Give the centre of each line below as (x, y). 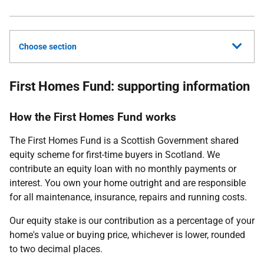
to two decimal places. (56, 249)
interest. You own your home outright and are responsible (128, 183)
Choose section (48, 47)
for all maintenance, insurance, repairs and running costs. (128, 197)
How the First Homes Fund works (93, 117)
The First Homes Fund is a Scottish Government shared (124, 141)
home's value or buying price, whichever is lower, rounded (127, 235)
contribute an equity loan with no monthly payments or (123, 169)
